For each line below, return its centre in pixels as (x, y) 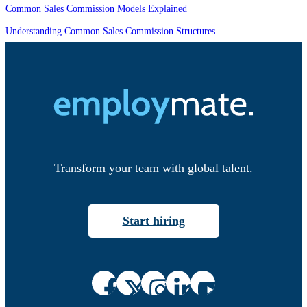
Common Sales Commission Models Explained (96, 9)
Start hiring (153, 221)
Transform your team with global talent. (153, 168)
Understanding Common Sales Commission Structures (110, 31)
